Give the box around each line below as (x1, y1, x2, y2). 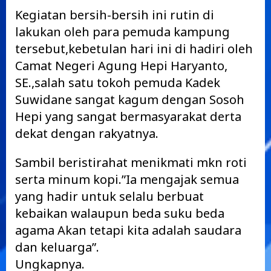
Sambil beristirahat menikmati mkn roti (15, 154, 247, 171)
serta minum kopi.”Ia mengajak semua (15, 171, 239, 188)
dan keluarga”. (15, 239, 99, 255)
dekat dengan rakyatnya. (15, 125, 158, 142)
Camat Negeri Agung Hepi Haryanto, (15, 57, 227, 74)
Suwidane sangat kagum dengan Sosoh (15, 91, 244, 108)
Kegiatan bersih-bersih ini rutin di (15, 7, 214, 23)
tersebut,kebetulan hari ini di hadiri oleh (15, 41, 253, 57)
